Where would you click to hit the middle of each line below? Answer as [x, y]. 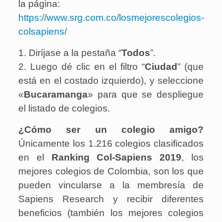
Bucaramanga [55, 95]
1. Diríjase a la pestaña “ [70, 53]
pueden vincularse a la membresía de [111, 185]
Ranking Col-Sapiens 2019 [116, 158]
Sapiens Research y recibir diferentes [111, 199]
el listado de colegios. [64, 109]
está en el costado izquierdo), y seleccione [111, 81]
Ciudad [161, 67]
